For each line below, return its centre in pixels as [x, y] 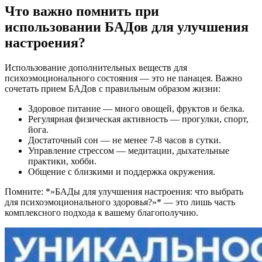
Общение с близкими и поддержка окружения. [122, 172]
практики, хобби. [62, 161]
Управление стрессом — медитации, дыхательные [129, 151]
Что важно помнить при [82, 11]
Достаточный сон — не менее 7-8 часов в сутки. [125, 140]
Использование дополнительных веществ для [96, 68]
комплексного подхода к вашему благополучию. [101, 213]
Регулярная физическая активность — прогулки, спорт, [138, 119]
